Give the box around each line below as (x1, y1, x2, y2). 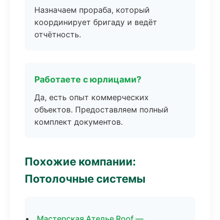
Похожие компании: (25, 155, 136, 168)
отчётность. (34, 29, 81, 39)
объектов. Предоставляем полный (34, 105, 168, 114)
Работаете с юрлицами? (34, 74, 141, 84)
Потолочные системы (25, 172, 145, 185)
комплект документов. (34, 117, 123, 127)
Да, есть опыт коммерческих (34, 92, 149, 102)
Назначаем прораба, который (34, 5, 150, 15)
